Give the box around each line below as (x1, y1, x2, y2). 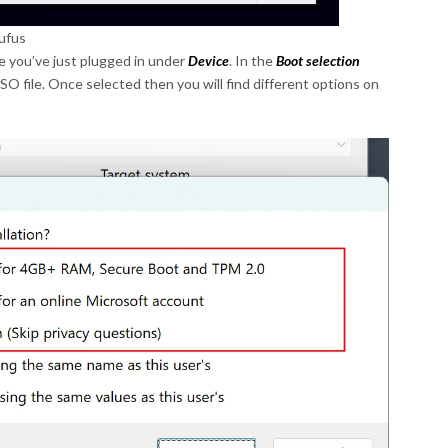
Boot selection (276, 52, 360, 69)
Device (188, 52, 229, 69)
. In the (229, 52, 276, 69)
